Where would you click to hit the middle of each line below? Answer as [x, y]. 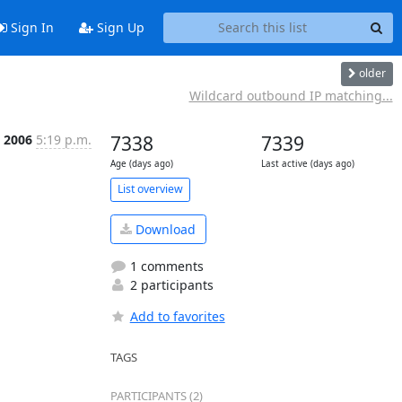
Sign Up [118, 28]
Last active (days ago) [307, 163]
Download [164, 229]
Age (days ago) [141, 163]
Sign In [30, 28]
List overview [150, 189]
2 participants [170, 285]
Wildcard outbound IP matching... [291, 95]
